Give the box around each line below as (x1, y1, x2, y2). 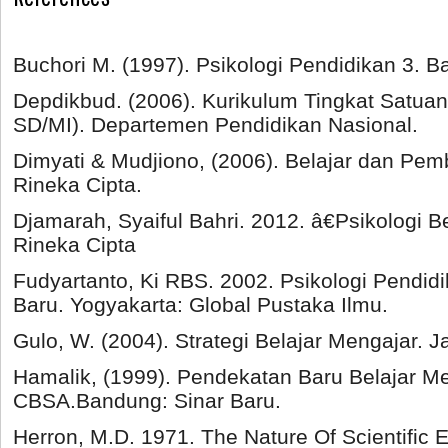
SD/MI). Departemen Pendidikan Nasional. (13, 112, 418, 136)
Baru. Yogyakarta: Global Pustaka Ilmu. (13, 292, 388, 316)
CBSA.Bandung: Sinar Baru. (13, 388, 281, 412)
